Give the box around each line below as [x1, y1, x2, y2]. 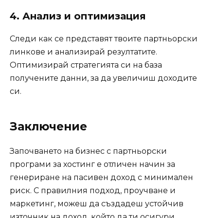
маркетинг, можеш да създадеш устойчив [10, 199, 183, 208]
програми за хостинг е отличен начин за [10, 159, 175, 169]
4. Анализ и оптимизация [10, 10, 146, 22]
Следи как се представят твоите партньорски [10, 34, 198, 43]
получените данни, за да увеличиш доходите [10, 73, 197, 83]
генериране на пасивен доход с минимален [10, 172, 193, 182]
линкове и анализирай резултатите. [10, 47, 157, 56]
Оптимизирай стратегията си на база [10, 60, 162, 70]
